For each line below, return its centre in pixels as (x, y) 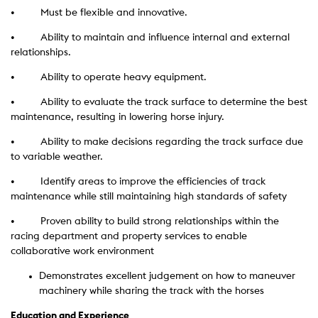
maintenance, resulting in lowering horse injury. (117, 117)
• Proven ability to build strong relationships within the (145, 221)
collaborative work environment (82, 251)
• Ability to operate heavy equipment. (109, 77)
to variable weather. (57, 157)
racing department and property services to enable (129, 236)
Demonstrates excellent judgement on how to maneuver (167, 276)
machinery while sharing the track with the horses (152, 291)
